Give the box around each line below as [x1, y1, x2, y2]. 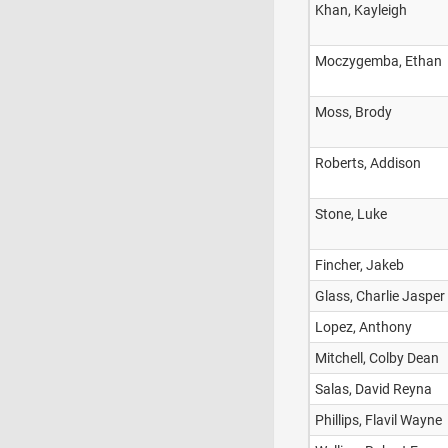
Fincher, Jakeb [315, 257, 404, 273]
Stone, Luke [315, 206, 387, 222]
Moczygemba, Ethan [315, 53, 442, 69]
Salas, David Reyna [315, 381, 432, 397]
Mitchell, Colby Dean [315, 350, 439, 366]
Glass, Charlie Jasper [315, 288, 445, 304]
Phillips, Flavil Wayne [315, 412, 442, 428]
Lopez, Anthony [315, 319, 412, 335]
